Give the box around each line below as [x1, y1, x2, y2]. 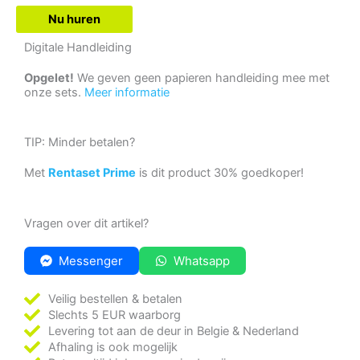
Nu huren [48, 11, 100, 27]
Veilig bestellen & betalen [48, 291, 182, 306]
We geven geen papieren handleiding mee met [74, 70, 329, 85]
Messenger [59, 252, 123, 268]
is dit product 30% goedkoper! [136, 166, 304, 181]
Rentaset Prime [48, 166, 136, 181]
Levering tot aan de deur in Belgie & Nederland [48, 323, 299, 338]
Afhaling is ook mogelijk [48, 339, 178, 354]
